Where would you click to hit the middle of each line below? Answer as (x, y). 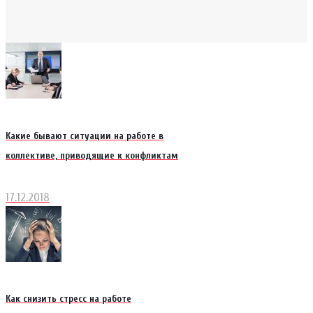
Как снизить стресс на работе (68, 299)
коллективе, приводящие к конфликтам (92, 155)
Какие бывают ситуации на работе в (85, 136)
